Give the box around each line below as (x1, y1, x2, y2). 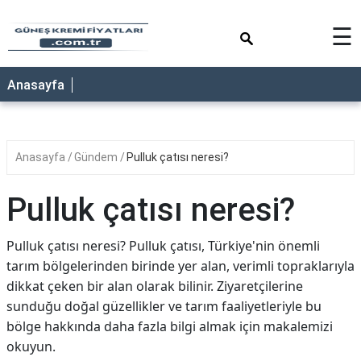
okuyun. (6, 338, 56, 355)
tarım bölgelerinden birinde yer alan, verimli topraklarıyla (6, 257, 355, 275)
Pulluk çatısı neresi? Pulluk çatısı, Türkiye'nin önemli (6, 237, 320, 255)
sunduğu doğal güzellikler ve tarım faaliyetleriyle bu (6, 297, 322, 315)
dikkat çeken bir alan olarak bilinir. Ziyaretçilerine (6, 277, 303, 295)
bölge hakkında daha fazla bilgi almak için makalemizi (6, 317, 333, 335)
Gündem (74, 151, 120, 164)
